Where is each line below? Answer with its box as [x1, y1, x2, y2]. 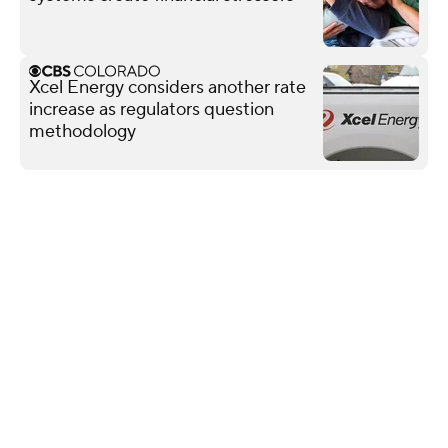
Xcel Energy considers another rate [29, 75, 306, 99]
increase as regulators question [29, 97, 274, 121]
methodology [29, 119, 136, 143]
